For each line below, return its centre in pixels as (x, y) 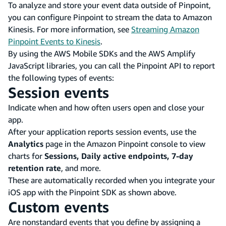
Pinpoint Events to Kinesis (54, 41)
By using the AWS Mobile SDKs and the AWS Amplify (102, 53)
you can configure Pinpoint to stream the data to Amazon (110, 17)
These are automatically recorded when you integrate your (111, 180)
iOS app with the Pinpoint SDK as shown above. (92, 192)
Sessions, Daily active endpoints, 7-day (119, 156)
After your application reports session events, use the (102, 131)
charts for (26, 156)
